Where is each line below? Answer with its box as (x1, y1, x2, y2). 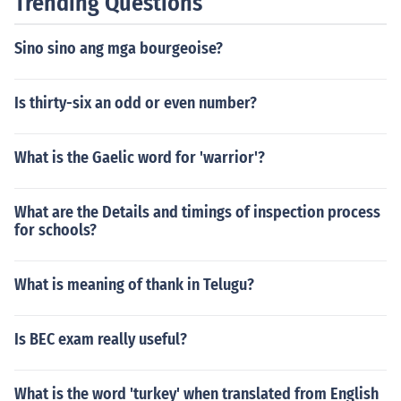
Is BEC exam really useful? (14, 329, 187, 349)
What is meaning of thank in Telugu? (14, 275, 254, 294)
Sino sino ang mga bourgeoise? (14, 38, 223, 58)
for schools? (14, 220, 97, 240)
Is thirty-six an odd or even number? (14, 93, 257, 113)
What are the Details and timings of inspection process (14, 202, 380, 222)
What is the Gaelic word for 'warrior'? (14, 148, 265, 167)
